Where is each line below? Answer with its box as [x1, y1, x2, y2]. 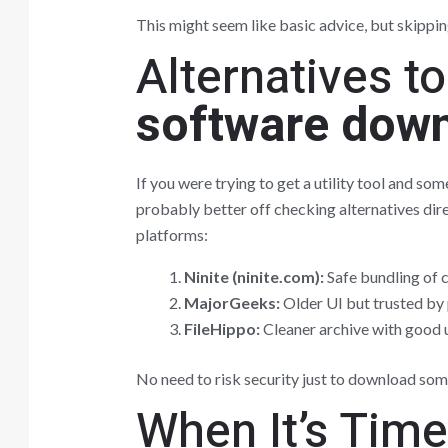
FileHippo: [183, 318, 260, 338]
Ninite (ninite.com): [183, 266, 324, 286]
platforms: [135, 224, 208, 244]
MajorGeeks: [183, 292, 280, 312]
